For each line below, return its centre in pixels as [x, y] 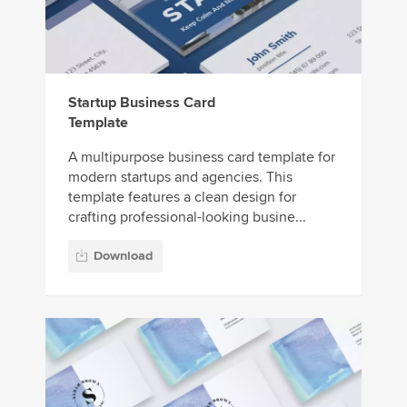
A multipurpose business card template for [202, 157]
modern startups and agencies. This [180, 177]
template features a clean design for [182, 197]
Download [123, 255]
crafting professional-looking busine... [187, 217]
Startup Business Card [142, 102]
